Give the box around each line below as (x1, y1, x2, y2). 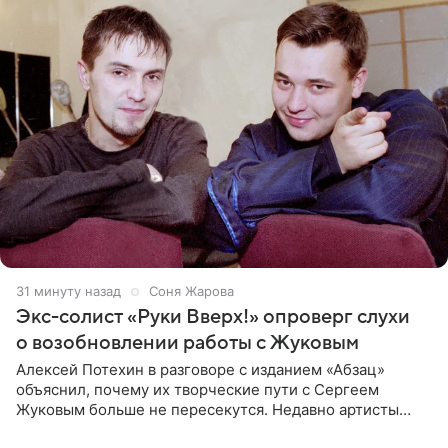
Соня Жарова (149, 283, 234, 300)
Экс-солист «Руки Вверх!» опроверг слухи (16, 306, 410, 329)
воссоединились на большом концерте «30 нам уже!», (16, 420, 415, 440)
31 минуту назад (16, 283, 121, 300)
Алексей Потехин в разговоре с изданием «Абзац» (16, 360, 385, 380)
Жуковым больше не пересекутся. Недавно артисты (16, 400, 399, 420)
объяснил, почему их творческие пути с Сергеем (16, 380, 379, 400)
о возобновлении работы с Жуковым (16, 332, 359, 355)
